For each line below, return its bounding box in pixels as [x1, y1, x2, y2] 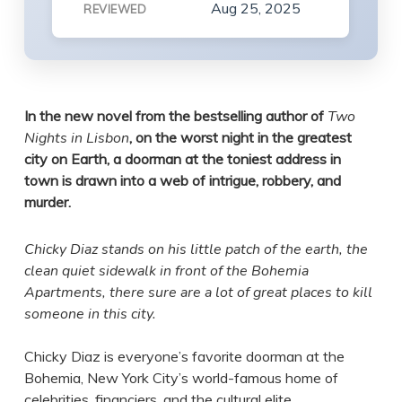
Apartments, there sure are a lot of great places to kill [23, 283, 372, 303]
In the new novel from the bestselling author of [23, 107, 328, 126]
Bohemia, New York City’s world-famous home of [23, 369, 338, 388]
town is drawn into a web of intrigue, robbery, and [23, 171, 341, 190]
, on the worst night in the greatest [128, 128, 352, 147]
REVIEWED [83, 2, 147, 17]
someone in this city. [23, 304, 156, 325]
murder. [23, 193, 71, 212]
